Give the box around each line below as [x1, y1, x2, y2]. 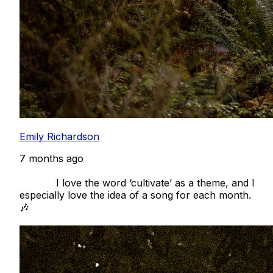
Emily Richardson [19, 130, 99, 143]
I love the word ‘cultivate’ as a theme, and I [19, 176, 56, 189]
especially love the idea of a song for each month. [19, 188, 251, 201]
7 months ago [19, 152, 83, 165]
